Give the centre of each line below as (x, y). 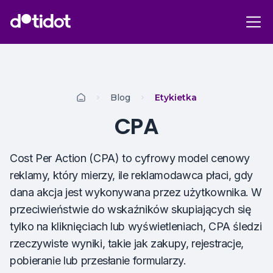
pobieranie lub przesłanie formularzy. (98, 261)
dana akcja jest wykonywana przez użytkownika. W (136, 192)
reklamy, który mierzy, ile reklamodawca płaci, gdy (132, 175)
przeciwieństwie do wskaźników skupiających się (131, 209)
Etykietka (176, 97)
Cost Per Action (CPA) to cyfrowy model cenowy (130, 158)
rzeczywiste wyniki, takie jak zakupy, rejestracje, (127, 243)
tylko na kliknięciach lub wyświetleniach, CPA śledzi (136, 226)
